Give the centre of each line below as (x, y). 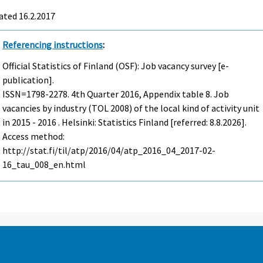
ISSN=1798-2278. (37, 94)
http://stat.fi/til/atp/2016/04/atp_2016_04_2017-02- (109, 151)
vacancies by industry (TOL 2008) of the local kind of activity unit (131, 108)
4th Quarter (95, 94)
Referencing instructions (53, 44)
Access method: (34, 136)
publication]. (28, 80)
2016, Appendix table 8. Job (174, 94)
